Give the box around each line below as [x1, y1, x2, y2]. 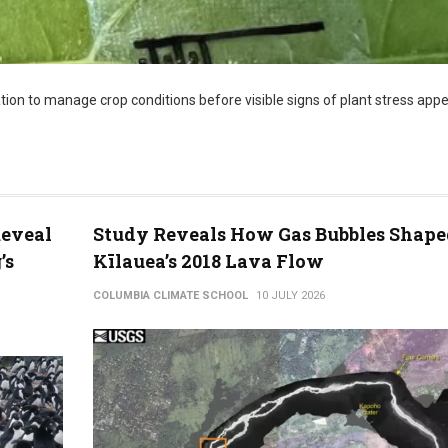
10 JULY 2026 [255, 289, 325, 302]
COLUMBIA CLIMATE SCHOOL [92, 289, 248, 302]
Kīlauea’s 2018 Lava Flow [92, 249, 324, 273]
